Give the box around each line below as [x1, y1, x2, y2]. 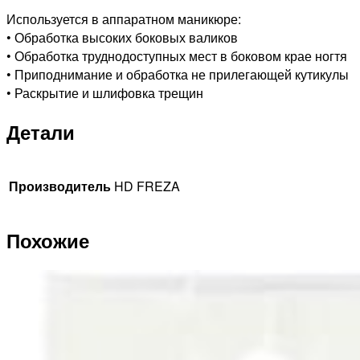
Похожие [6, 226, 89, 254]
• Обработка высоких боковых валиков [6, 28, 238, 47]
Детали [6, 118, 75, 146]
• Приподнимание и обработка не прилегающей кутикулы [6, 65, 349, 84]
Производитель [9, 177, 111, 196]
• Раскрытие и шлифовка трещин [6, 84, 203, 103]
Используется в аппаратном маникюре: [6, 10, 241, 29]
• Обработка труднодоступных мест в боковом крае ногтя [6, 47, 347, 66]
